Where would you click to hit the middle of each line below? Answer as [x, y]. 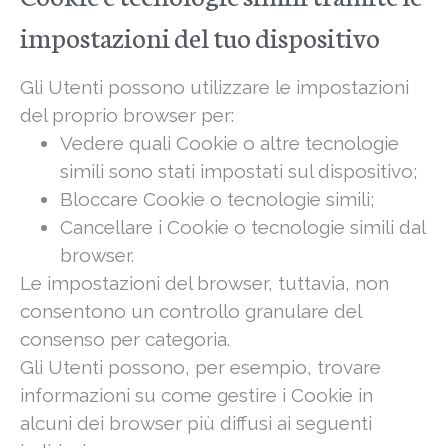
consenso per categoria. [125, 339]
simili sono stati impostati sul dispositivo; [239, 171]
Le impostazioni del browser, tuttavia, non [204, 283]
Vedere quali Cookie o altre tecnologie [229, 143]
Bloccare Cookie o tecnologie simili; [217, 199]
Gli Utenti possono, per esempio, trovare [200, 367]
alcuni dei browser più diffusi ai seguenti [196, 423]
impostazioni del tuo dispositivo [200, 36]
